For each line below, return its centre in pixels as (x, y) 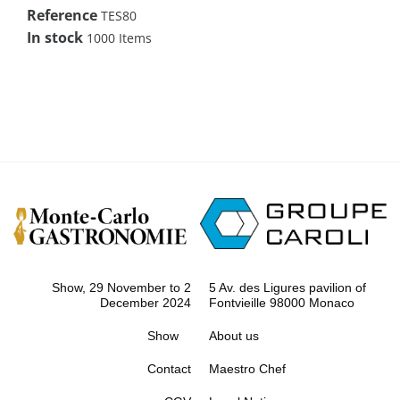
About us (234, 336)
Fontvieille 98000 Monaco (282, 303)
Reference (62, 15)
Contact (169, 369)
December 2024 (146, 303)
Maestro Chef (247, 369)
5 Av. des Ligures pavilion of (287, 288)
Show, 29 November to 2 (121, 288)
